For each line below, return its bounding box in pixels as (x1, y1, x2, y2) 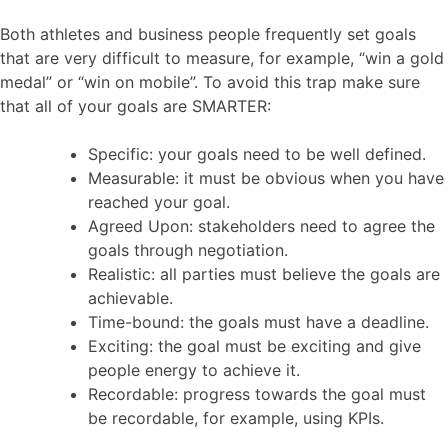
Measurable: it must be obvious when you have (88, 167, 444, 188)
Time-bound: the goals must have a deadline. (88, 311, 429, 332)
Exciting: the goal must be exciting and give (88, 335, 421, 356)
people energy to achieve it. (88, 359, 300, 380)
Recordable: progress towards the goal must (88, 383, 426, 404)
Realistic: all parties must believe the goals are (88, 263, 440, 284)
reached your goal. (88, 191, 230, 212)
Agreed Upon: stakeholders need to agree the (88, 215, 435, 236)
